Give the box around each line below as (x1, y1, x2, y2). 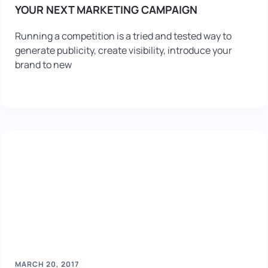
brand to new (15, 58, 72, 71)
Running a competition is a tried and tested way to (15, 29, 232, 42)
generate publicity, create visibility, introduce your (15, 44, 232, 57)
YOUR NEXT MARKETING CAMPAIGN (15, 2, 197, 17)
